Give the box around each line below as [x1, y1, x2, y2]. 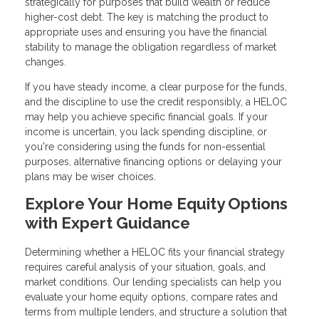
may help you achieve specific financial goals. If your [25, 111, 268, 123]
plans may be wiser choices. [25, 171, 156, 183]
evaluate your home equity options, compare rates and [25, 291, 278, 303]
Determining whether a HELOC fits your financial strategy [25, 246, 285, 258]
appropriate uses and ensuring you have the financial [25, 26, 267, 38]
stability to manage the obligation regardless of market [25, 41, 276, 53]
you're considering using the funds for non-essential [25, 141, 266, 153]
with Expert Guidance [25, 214, 190, 233]
